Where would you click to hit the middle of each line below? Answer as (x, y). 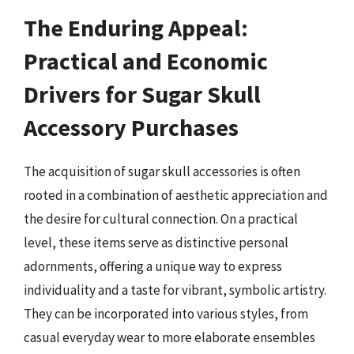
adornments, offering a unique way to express (153, 266)
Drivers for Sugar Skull (142, 94)
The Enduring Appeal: (136, 27)
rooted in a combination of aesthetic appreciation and (176, 195)
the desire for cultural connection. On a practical (161, 218)
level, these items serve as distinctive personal (156, 242)
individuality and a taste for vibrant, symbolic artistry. (175, 290)
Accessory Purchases (131, 127)
